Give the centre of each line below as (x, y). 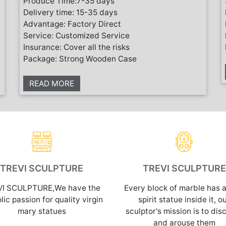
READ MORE (52, 83)
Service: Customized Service (76, 35)
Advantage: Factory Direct (72, 24)
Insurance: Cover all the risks (76, 47)
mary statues (42, 211)
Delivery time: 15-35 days (70, 12)
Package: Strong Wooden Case (80, 59)
